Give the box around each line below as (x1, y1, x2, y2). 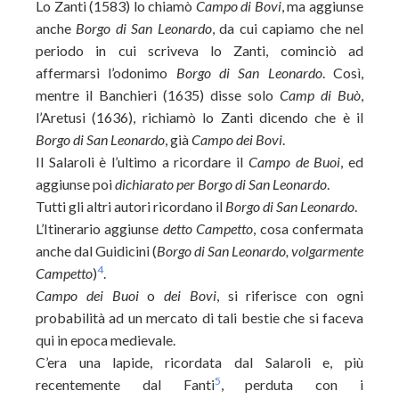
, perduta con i (220, 376, 364, 393)
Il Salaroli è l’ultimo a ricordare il (36, 153, 248, 170)
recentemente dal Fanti (36, 376, 215, 393)
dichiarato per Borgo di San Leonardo (115, 175, 327, 192)
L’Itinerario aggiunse (36, 220, 163, 237)
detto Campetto (162, 220, 254, 237)
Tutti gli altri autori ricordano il (36, 198, 225, 215)
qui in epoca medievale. (36, 331, 175, 348)
